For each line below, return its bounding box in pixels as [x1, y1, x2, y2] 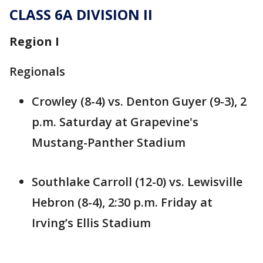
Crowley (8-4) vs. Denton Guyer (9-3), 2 [32, 93, 247, 110]
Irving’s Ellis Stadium [32, 215, 151, 231]
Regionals [9, 63, 65, 80]
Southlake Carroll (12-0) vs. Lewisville [32, 174, 242, 190]
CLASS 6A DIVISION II [9, 5, 153, 25]
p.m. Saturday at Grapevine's [32, 114, 198, 130]
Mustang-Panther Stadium [32, 134, 186, 151]
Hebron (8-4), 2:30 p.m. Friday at [32, 194, 213, 211]
